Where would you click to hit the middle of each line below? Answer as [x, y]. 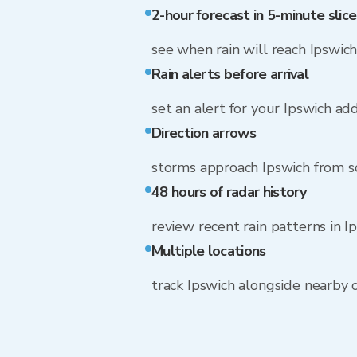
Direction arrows [204, 133]
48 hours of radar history [229, 192]
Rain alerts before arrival [230, 74]
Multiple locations [209, 251]
